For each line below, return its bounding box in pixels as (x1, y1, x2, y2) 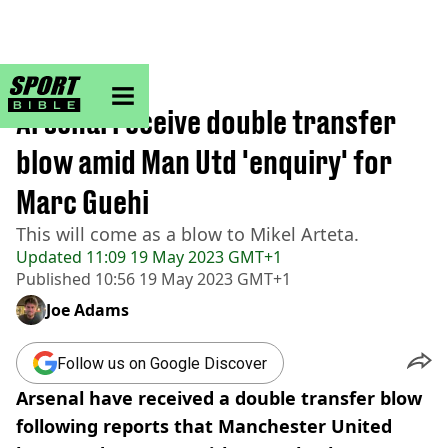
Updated (16, 246, 82, 268)
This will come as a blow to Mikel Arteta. (16, 222, 359, 246)
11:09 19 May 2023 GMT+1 (82, 246, 282, 268)
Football (71, 80, 132, 102)
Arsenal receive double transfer (16, 103, 396, 141)
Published (16, 268, 91, 290)
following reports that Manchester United (16, 414, 392, 438)
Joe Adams (46, 299, 129, 321)
